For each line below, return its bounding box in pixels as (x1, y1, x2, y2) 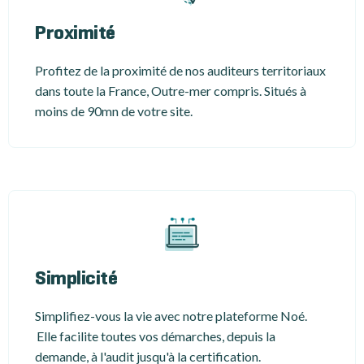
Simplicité (35, 270, 118, 288)
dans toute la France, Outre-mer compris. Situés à (35, 82, 306, 98)
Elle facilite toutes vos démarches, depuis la (35, 327, 275, 344)
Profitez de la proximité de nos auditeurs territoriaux (35, 62, 326, 78)
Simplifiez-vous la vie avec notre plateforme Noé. (35, 307, 307, 323)
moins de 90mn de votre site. (35, 102, 193, 119)
